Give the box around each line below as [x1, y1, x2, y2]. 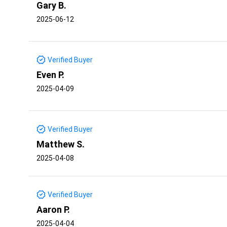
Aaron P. [36, 204, 70, 215]
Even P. [36, 69, 64, 80]
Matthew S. [36, 138, 85, 149]
